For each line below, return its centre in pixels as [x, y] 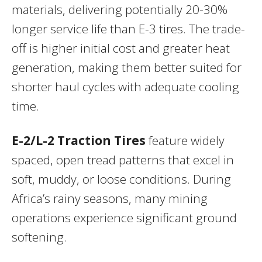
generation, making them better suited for [127, 67]
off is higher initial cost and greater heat [121, 48]
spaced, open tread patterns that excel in [123, 159]
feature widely [185, 140]
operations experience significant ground [124, 217]
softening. [39, 237]
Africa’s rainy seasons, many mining [110, 198]
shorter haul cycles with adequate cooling [125, 86]
